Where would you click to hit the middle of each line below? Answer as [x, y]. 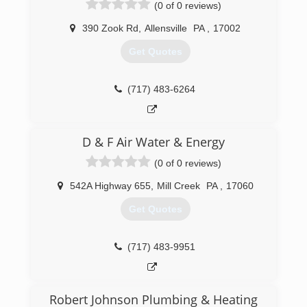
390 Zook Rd [110, 28]
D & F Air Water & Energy [153, 142]
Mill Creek [178, 186]
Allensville [166, 28]
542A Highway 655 [110, 186]
